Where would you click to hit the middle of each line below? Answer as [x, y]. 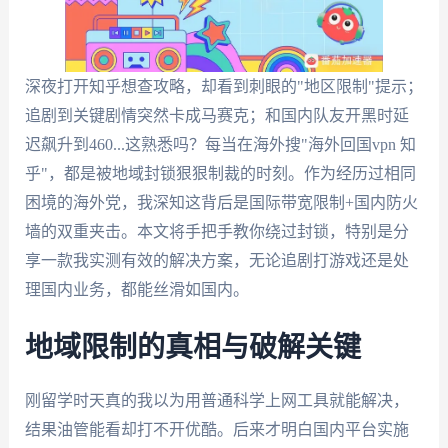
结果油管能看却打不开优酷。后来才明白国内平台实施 [216, 429]
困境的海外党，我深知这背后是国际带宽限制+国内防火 [221, 202]
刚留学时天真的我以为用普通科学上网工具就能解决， [216, 400]
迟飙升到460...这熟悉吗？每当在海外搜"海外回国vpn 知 [220, 144]
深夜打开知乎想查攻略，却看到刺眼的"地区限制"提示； [223, 86]
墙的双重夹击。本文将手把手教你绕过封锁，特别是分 [216, 231]
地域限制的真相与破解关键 [192, 347]
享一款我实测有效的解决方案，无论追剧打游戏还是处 [216, 260]
